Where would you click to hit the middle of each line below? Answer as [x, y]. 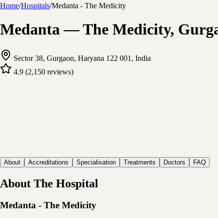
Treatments [140, 162]
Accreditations [48, 162]
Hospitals [35, 6]
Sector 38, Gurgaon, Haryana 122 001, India [82, 58]
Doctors [174, 162]
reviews [59, 72]
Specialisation [96, 162]
